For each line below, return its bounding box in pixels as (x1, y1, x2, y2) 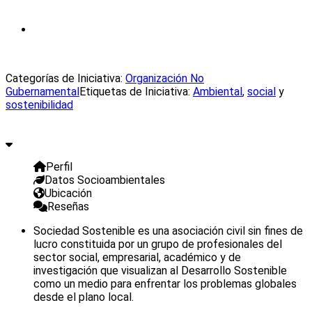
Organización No (125, 71, 204, 85)
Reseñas (47, 199, 89, 213)
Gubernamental (6, 84, 79, 98)
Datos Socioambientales (45, 173, 165, 187)
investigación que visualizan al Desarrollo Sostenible (33, 263, 287, 277)
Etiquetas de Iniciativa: (79, 84, 193, 98)
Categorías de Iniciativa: (6, 71, 125, 85)
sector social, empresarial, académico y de (33, 250, 241, 264)
